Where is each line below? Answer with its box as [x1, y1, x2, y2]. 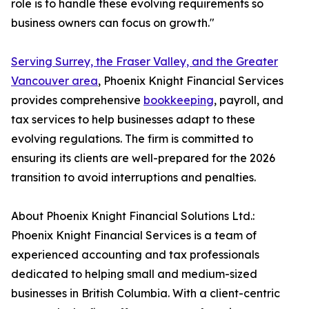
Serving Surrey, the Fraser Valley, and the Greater [11, 54, 278, 68]
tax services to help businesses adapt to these [11, 112, 255, 126]
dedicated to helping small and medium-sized [11, 267, 257, 281]
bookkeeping [143, 93, 214, 107]
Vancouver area [11, 74, 98, 88]
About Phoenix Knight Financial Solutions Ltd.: [11, 209, 255, 223]
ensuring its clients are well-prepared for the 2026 [11, 151, 275, 165]
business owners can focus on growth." [11, 16, 215, 30]
